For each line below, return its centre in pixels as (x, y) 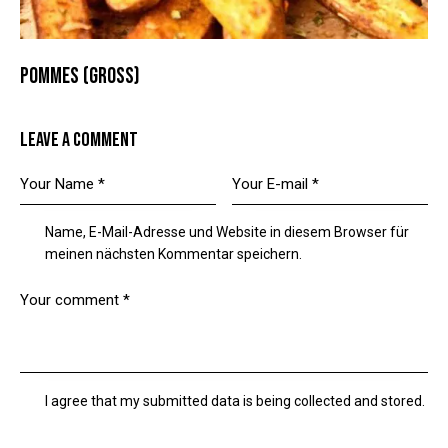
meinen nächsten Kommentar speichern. (174, 254)
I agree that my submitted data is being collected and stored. (235, 400)
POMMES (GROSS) (80, 77)
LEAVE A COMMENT (79, 139)
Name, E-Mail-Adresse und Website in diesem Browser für (227, 232)
